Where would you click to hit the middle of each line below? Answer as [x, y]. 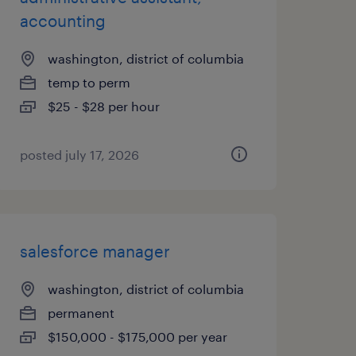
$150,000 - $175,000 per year [137, 337]
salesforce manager [95, 251]
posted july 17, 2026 [79, 155]
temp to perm [89, 82]
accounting [62, 21]
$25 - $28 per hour [103, 106]
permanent [81, 313]
